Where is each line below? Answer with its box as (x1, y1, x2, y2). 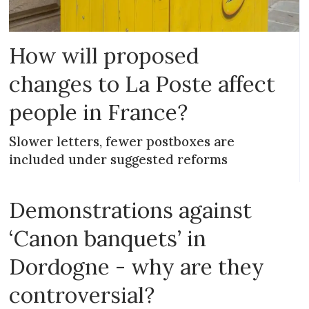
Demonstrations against (9, 195, 252, 224)
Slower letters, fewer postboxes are (9, 132, 235, 150)
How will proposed (9, 41, 199, 70)
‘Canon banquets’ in (9, 223, 207, 252)
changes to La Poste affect (9, 69, 276, 98)
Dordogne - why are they (9, 252, 265, 281)
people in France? (9, 97, 188, 126)
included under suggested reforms (9, 150, 228, 168)
